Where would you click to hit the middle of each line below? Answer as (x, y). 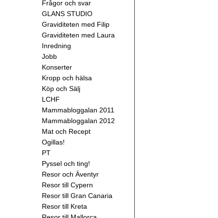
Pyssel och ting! (66, 163)
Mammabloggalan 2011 (78, 110)
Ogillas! (53, 142)
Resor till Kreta (64, 206)
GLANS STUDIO (67, 14)
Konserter (57, 67)
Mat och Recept (66, 131)
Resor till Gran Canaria (77, 196)
